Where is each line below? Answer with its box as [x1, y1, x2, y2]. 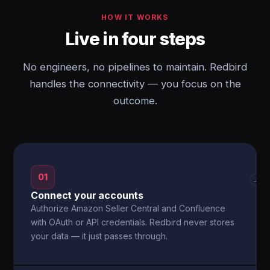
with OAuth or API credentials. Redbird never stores [31, 217, 235, 227]
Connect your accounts [31, 189, 144, 201]
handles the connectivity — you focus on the [29, 78, 241, 90]
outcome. [113, 95, 157, 107]
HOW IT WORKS [101, 13, 169, 22]
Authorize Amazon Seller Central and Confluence [31, 203, 226, 213]
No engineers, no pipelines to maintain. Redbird [23, 61, 247, 73]
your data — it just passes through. [31, 231, 168, 241]
